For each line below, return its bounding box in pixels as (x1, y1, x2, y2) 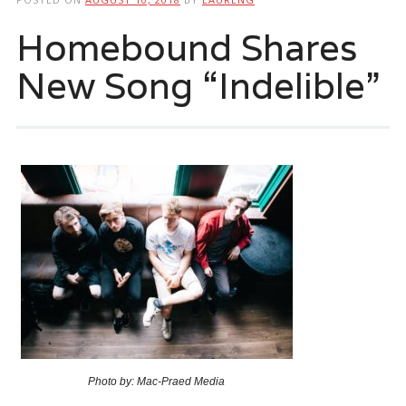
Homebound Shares (15, 23, 357, 71)
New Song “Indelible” (15, 61, 380, 109)
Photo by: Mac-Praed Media (88, 374, 226, 388)
